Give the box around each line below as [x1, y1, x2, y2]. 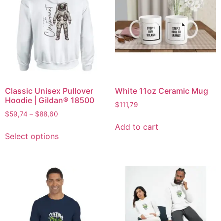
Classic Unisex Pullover [5, 85, 93, 96]
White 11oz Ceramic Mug [114, 85, 208, 96]
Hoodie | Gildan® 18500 [5, 95, 94, 105]
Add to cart [114, 121, 158, 132]
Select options [5, 131, 59, 141]
